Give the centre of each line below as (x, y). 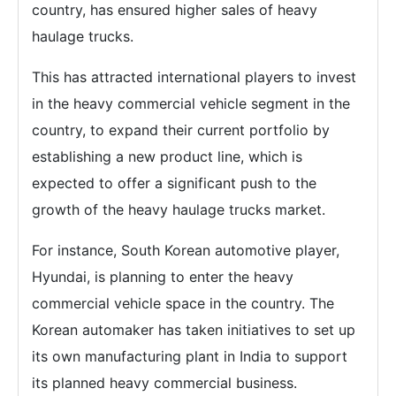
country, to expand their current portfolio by (181, 130)
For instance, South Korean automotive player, (186, 250)
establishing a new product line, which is (167, 156)
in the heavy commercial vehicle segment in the (191, 103)
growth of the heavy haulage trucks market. (179, 209)
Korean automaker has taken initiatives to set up (194, 330)
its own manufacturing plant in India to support (190, 356)
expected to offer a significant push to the (174, 183)
